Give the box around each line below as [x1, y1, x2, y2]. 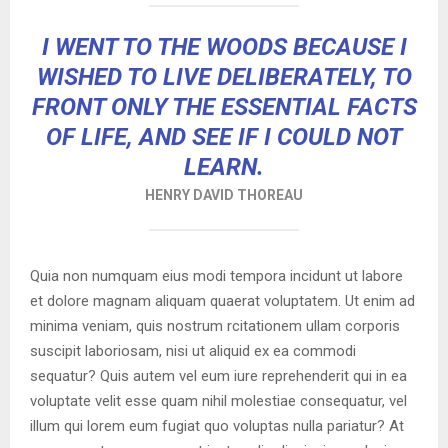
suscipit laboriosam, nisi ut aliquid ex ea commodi [30, 342, 356, 360]
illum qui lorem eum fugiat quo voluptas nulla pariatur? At [30, 417, 404, 435]
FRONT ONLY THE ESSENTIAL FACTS [31, 93, 417, 121]
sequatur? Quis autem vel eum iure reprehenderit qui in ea [30, 367, 407, 385]
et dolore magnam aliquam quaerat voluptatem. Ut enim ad [30, 292, 415, 310]
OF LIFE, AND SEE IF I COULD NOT [46, 123, 402, 151]
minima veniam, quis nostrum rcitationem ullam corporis [30, 317, 400, 335]
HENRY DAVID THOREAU [145, 187, 303, 203]
